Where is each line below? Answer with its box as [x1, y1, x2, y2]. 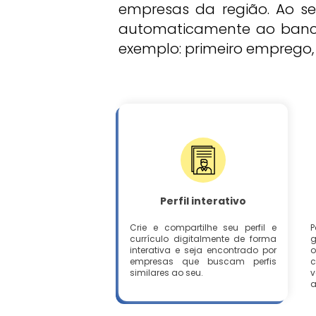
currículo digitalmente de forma [130, 233, 276, 245]
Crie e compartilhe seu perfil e [130, 221, 276, 233]
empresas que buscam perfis [130, 255, 276, 267]
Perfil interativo [160, 194, 246, 208]
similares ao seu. [130, 267, 203, 279]
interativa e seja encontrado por [130, 244, 276, 256]
